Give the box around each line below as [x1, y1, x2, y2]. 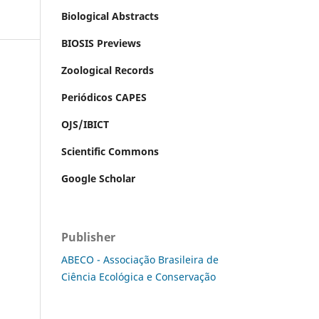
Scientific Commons [61, 144, 159, 158]
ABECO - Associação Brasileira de [61, 252, 219, 266]
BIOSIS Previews [61, 36, 141, 50]
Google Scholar [61, 171, 135, 185]
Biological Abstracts [61, 9, 159, 23]
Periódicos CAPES [61, 90, 147, 104]
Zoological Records [61, 63, 154, 77]
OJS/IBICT [61, 117, 109, 131]
